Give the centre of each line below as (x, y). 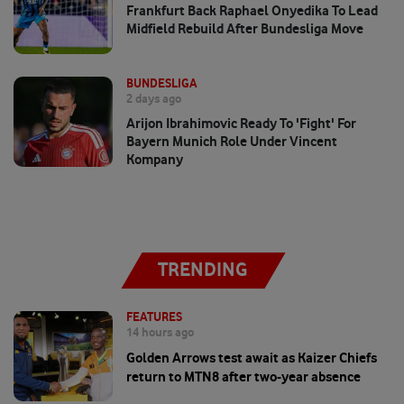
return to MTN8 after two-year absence (243, 377)
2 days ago (154, 99)
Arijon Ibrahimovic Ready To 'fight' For (241, 124)
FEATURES (154, 317)
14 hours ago (160, 332)
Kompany (155, 160)
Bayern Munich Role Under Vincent (232, 142)
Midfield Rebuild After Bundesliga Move (245, 29)
